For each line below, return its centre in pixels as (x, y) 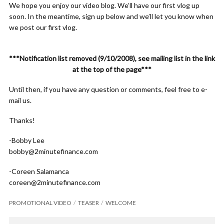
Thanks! (22, 120)
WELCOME (121, 203)
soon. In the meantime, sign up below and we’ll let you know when (111, 16)
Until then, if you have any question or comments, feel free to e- (108, 89)
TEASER (88, 203)
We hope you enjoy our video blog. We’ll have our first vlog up (104, 5)
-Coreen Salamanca (39, 171)
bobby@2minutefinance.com (53, 151)
